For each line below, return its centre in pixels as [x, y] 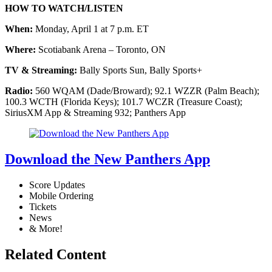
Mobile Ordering [61, 195]
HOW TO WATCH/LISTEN [64, 8]
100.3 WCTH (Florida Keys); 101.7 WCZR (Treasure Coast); [124, 101]
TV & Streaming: [41, 70]
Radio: [19, 90]
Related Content [56, 254]
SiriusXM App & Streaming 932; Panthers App [95, 112]
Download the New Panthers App [107, 159]
